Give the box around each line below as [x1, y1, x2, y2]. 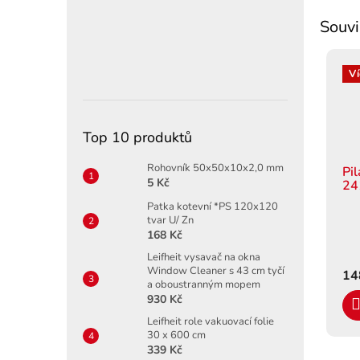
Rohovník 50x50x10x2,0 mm [147, 160, 284, 175]
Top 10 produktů [83, 127, 192, 147]
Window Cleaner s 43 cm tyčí [147, 263, 284, 278]
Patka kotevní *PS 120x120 [147, 198, 278, 214]
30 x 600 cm [147, 327, 206, 342]
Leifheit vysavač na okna [147, 249, 260, 264]
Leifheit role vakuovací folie [147, 313, 274, 329]
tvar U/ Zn [147, 212, 194, 227]
